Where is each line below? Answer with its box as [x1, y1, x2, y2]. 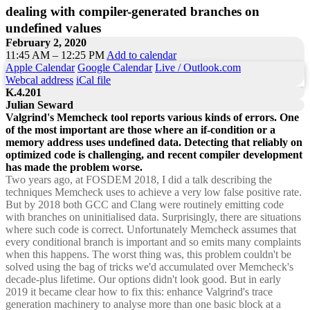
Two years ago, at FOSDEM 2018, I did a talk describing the [6, 173, 272, 185]
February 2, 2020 [6, 36, 86, 48]
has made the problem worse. [6, 161, 143, 173]
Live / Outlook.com [155, 61, 241, 73]
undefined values [6, 20, 101, 35]
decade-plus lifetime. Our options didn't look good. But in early [6, 273, 281, 285]
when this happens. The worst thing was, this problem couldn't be [6, 248, 291, 260]
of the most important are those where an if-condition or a [6, 123, 275, 136]
